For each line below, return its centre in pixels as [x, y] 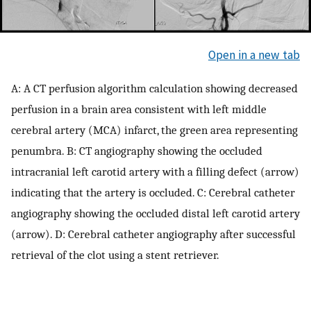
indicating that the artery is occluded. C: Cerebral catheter [153, 192]
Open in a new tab [254, 55]
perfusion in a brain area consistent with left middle [139, 109]
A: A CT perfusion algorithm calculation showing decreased [154, 88]
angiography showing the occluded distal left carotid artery [155, 213]
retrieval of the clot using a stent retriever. [115, 254]
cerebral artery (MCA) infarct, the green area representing [154, 129]
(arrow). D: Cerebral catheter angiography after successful [153, 234]
